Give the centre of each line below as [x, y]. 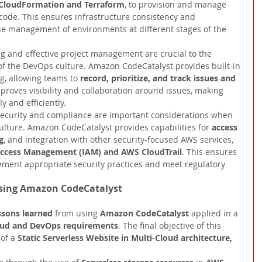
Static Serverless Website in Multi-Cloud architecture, [126, 238]
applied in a [216, 213]
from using [77, 213]
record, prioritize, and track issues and [159, 78]
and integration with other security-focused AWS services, [122, 140]
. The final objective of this [171, 226]
